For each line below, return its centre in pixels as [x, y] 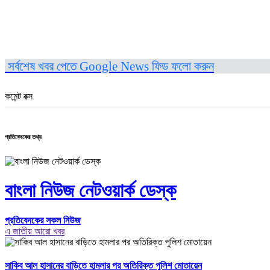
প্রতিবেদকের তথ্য [23, 137]
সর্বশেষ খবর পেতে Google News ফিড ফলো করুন [109, 66]
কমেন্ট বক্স [19, 96]
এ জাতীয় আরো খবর [35, 231]
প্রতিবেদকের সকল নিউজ [43, 220]
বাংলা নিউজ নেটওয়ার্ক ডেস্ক [90, 191]
